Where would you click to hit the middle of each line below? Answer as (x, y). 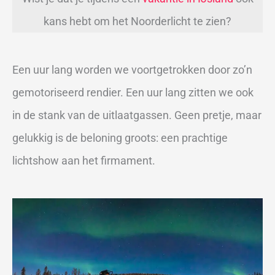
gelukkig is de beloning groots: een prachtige (120, 138)
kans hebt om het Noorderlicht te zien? (137, 21)
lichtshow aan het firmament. (84, 161)
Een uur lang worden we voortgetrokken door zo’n (132, 70)
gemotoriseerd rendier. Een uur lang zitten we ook (133, 93)
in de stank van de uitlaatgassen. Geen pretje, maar (137, 115)
